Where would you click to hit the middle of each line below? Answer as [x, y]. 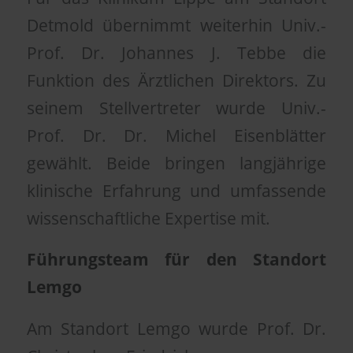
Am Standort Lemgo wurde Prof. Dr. [176, 328]
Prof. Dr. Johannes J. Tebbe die [176, 52]
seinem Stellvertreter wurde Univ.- [176, 108]
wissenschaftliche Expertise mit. [148, 218]
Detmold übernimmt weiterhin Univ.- [176, 25]
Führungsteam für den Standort [176, 260]
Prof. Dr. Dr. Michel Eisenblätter [176, 135]
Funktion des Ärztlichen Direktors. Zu [176, 80]
